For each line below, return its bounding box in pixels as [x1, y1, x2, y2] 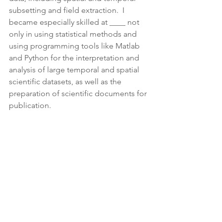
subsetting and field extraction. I [9, 5, 126, 15]
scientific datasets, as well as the [9, 77, 123, 86]
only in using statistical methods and [9, 29, 139, 39]
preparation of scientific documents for [9, 89, 149, 98]
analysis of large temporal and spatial [9, 65, 141, 74]
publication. [9, 101, 51, 110]
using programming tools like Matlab [9, 41, 142, 51]
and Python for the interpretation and [9, 53, 141, 62]
